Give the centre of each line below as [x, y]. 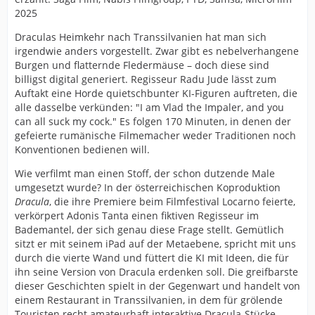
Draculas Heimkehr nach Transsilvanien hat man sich [141, 37]
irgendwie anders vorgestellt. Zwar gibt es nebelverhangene [157, 51]
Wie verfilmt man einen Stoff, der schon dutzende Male [145, 174]
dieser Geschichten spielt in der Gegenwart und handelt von [157, 286]
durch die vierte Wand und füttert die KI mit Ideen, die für [152, 258]
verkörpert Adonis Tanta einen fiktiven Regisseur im [137, 216]
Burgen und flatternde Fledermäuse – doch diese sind [142, 65]
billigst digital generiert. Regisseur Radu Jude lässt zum [146, 79]
